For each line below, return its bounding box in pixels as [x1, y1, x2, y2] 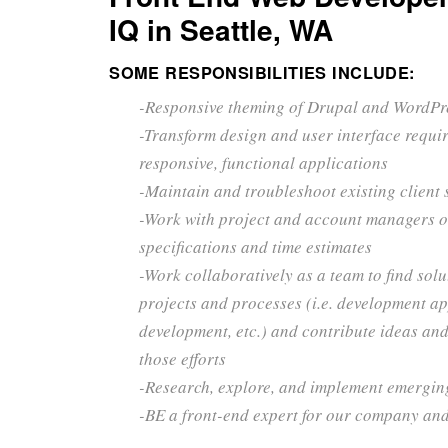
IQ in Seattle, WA [109, 8, 334, 50]
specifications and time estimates [139, 234, 373, 258]
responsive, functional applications [139, 150, 389, 174]
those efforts [139, 346, 227, 370]
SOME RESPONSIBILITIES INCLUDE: [109, 60, 415, 84]
